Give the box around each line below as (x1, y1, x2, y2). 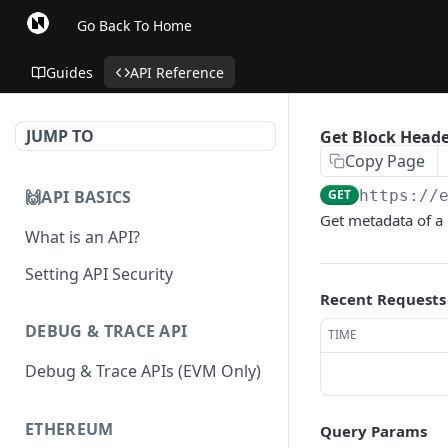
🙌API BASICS (25, 186, 132, 208)
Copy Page (345, 150, 425, 172)
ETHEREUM (25, 418, 114, 441)
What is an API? (25, 225, 140, 248)
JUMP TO (26, 125, 94, 147)
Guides (46, 62, 93, 82)
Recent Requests (320, 289, 446, 309)
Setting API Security (25, 262, 173, 285)
